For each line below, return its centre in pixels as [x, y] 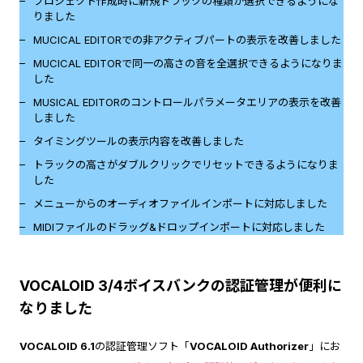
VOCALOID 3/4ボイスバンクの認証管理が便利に [180, 286]
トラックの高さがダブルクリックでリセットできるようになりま [186, 165]
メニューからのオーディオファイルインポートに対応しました [180, 204]
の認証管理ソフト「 [142, 346]
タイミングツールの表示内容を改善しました [138, 141]
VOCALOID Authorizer [249, 346]
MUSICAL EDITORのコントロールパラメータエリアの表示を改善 [187, 102]
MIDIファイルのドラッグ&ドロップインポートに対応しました [179, 227]
